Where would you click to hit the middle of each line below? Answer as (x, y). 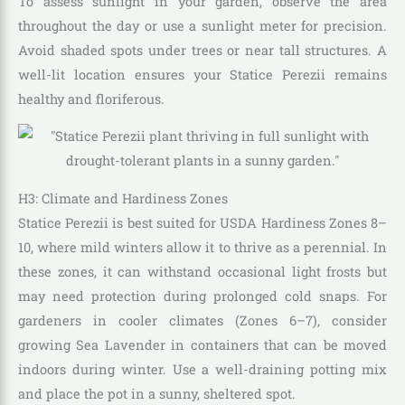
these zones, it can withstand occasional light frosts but (202, 272)
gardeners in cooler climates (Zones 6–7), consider (202, 321)
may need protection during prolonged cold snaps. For (202, 297)
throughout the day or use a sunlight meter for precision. (202, 25)
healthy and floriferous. (91, 99)
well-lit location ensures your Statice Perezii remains (202, 74)
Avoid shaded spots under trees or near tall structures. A (202, 50)
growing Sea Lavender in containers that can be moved (202, 345)
